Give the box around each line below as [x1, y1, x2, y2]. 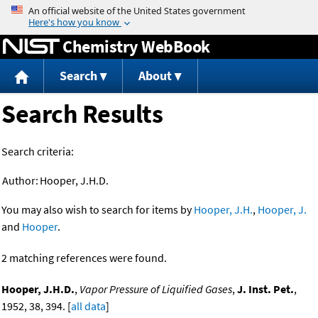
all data [71, 299, 106, 314]
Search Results [1, 98, 163, 131]
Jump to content [119, 3, 199, 17]
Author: [2, 173, 38, 188]
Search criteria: [1, 144, 74, 159]
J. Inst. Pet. [237, 282, 294, 297]
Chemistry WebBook [62, 35, 210, 57]
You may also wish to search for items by [1, 202, 194, 217]
